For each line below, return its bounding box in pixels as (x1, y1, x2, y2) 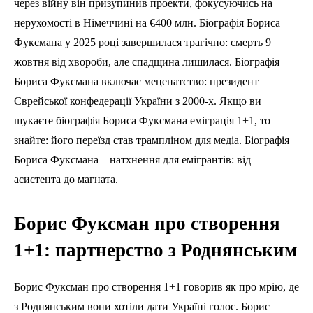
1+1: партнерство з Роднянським (14, 240, 297, 261)
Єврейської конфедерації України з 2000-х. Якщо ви (14, 95, 261, 108)
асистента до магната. (14, 173, 118, 186)
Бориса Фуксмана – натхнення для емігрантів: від (14, 154, 251, 166)
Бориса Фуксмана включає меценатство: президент (14, 75, 259, 88)
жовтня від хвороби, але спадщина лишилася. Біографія (14, 56, 279, 68)
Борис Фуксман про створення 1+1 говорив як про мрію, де (14, 281, 299, 293)
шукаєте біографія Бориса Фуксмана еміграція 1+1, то (14, 115, 270, 127)
